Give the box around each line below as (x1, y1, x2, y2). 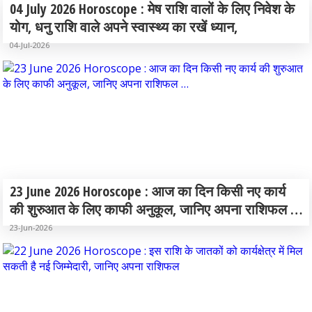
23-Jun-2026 (10, 222, 52, 233)
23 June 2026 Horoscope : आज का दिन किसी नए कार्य (10, 182, 286, 201)
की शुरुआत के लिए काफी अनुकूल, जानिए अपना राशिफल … (10, 200, 302, 219)
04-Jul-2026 (10, 40, 49, 50)
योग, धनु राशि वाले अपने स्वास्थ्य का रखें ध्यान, (10, 17, 237, 36)
